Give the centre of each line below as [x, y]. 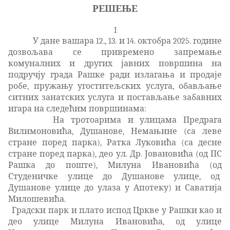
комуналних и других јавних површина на [115, 63]
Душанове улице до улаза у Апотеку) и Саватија [115, 188]
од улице [199, 222]
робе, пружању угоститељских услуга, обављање [115, 86]
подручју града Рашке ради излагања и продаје [115, 75]
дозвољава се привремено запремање [115, 52]
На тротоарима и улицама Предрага [138, 120]
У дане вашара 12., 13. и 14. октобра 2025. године [127, 41]
